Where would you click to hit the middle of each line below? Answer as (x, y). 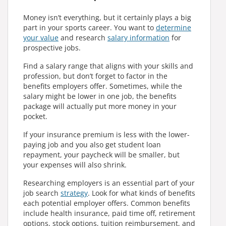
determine (174, 27)
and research (83, 38)
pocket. (35, 116)
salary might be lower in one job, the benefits (100, 96)
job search (42, 193)
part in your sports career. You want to (90, 27)
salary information (138, 38)
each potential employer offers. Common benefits (107, 203)
